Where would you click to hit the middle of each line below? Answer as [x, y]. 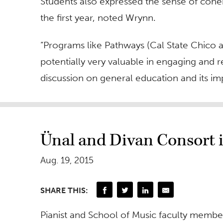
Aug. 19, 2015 [67, 160]
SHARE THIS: [64, 191]
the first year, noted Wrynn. [98, 17]
